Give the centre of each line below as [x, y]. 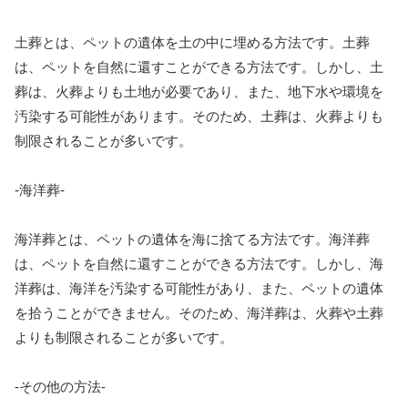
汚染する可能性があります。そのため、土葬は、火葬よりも [199, 116]
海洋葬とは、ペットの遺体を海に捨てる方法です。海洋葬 [192, 239]
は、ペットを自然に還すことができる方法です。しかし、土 [199, 66]
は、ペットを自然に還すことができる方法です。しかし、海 [199, 263]
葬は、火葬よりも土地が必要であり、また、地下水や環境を [199, 91]
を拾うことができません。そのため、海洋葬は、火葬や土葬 [199, 312]
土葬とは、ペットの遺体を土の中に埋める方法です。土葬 [192, 42]
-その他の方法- [60, 386]
